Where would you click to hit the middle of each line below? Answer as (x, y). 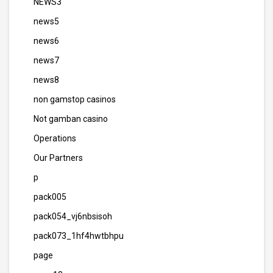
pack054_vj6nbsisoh (73, 216)
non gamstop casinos (75, 99)
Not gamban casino (71, 119)
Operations (55, 138)
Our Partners (58, 158)
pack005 (50, 197)
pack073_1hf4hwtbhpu (79, 236)
